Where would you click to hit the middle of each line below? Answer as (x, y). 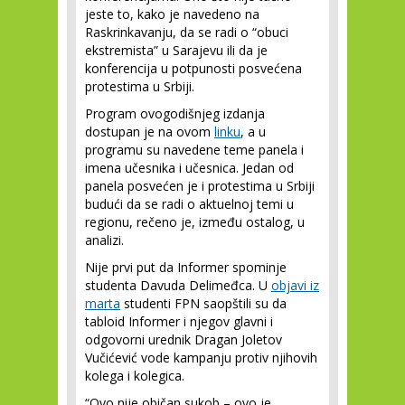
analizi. (106, 240)
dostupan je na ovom (150, 132)
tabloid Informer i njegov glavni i (179, 321)
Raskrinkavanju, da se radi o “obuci (187, 32)
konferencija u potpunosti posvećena (193, 68)
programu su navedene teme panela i (194, 150)
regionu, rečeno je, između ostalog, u (195, 222)
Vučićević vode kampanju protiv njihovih (201, 358)
